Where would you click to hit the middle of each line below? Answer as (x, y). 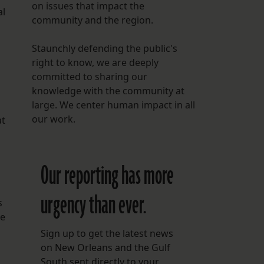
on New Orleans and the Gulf (105, 248)
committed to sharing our (89, 77)
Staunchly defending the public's (104, 49)
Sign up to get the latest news (107, 234)
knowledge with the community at (108, 91)
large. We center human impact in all (113, 105)
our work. (53, 119)
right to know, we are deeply (95, 63)
